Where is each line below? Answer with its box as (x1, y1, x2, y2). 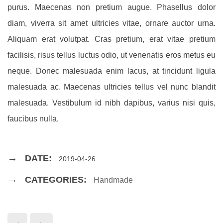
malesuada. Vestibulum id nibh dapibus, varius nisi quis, (7, 99, 216, 107)
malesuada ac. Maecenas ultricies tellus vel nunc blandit (7, 83, 216, 91)
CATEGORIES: (25, 175, 87, 185)
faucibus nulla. (7, 114, 59, 123)
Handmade (94, 176, 133, 184)
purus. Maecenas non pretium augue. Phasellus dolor (7, 3, 216, 11)
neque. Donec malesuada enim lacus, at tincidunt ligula (7, 67, 216, 75)
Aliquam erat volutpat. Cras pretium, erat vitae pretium (7, 35, 216, 43)
